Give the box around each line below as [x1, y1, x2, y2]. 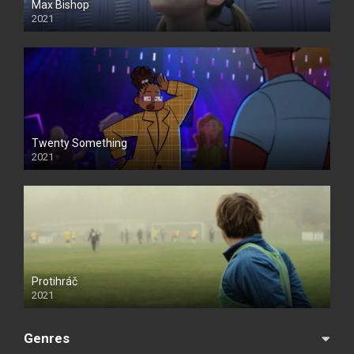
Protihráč [32, 275, 77, 288]
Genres [24, 330, 70, 347]
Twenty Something [32, 136, 127, 149]
